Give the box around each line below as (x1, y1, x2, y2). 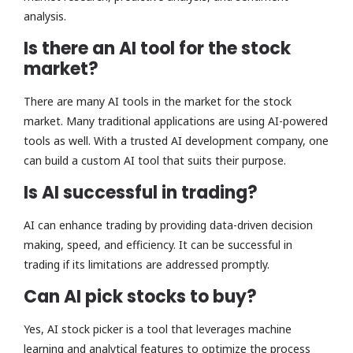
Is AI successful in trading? (24, 180, 262, 206)
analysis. (24, 9, 72, 24)
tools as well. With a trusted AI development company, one (24, 133, 329, 149)
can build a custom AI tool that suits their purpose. (24, 153, 292, 169)
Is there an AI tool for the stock (24, 36, 291, 61)
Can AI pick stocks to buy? (24, 284, 261, 310)
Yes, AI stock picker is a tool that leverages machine (24, 321, 292, 337)
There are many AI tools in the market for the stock (24, 94, 292, 110)
